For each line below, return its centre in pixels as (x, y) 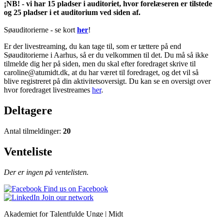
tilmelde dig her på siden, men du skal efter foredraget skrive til (100, 63)
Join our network (67, 197)
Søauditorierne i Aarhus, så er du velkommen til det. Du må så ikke (106, 55)
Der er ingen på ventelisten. (46, 172)
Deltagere (28, 110)
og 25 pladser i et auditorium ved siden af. (72, 12)
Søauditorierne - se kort (40, 30)
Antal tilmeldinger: (33, 131)
